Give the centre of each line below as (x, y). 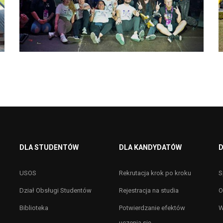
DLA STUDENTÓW (49, 147)
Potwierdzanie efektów (152, 208)
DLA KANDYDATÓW (150, 147)
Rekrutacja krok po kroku (155, 173)
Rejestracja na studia (149, 190)
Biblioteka (34, 208)
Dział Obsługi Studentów (56, 190)
